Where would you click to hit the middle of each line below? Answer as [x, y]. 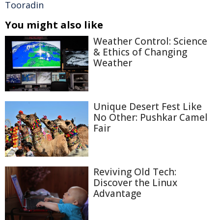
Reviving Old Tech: [135, 172]
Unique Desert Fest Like [148, 107]
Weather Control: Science [150, 41]
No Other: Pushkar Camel [151, 118]
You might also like [54, 25]
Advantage [117, 193]
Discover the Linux [135, 182]
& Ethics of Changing [140, 52]
